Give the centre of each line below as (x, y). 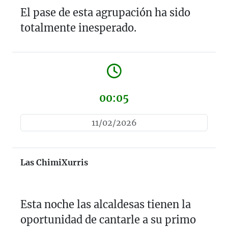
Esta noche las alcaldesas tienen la (106, 204)
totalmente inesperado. (78, 27)
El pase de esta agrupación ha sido (105, 12)
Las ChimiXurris (54, 162)
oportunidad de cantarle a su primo (108, 219)
